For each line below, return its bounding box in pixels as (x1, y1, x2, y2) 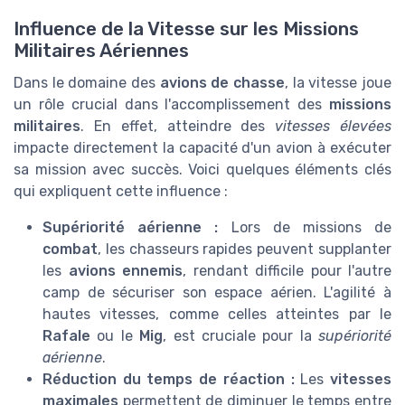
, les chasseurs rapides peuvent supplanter (98, 240, 391, 258)
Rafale (42, 326, 90, 344)
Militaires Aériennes (14, 39, 189, 61)
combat (42, 240, 98, 258)
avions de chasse (159, 73, 286, 91)
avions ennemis (68, 261, 183, 279)
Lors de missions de (218, 218, 392, 236)
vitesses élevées (275, 117, 392, 135)
